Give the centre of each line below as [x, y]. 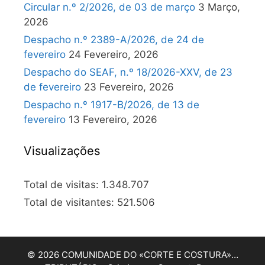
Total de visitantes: [70, 202]
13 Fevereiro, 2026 [113, 119]
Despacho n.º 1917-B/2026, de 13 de [112, 105]
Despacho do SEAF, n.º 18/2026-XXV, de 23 [128, 72]
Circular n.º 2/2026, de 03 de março [109, 7]
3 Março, [219, 7]
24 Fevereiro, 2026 [114, 54]
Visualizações [62, 151]
